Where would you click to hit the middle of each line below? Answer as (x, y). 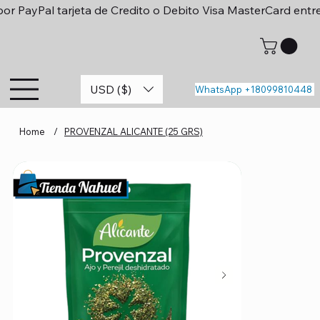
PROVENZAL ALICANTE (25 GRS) (133, 131)
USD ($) (111, 89)
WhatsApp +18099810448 (254, 90)
